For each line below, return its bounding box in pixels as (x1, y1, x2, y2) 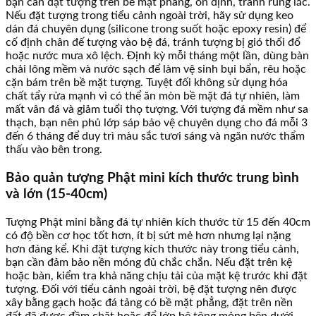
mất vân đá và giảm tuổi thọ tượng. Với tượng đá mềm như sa (6, 104, 308, 116)
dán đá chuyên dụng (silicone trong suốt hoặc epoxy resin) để (6, 23, 306, 35)
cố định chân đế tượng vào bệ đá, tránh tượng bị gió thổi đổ (6, 37, 300, 49)
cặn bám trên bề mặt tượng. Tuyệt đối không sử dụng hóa (6, 77, 288, 89)
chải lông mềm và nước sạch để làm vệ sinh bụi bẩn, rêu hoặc (6, 63, 306, 75)
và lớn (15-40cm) (6, 187, 107, 201)
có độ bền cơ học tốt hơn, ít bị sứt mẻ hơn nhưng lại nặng (6, 229, 291, 241)
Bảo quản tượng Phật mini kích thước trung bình (6, 171, 299, 185)
